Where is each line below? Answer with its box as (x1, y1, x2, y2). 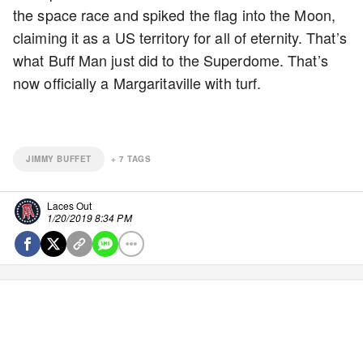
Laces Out (47, 199, 92, 212)
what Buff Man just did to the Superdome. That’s (13, 49, 328, 70)
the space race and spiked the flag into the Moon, (13, 4, 335, 25)
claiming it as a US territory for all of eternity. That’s (13, 27, 347, 48)
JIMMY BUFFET (26, 153, 92, 164)
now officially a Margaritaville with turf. (13, 72, 262, 93)
